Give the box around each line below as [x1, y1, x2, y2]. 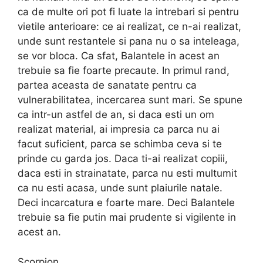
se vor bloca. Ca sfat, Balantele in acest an [18, 50, 220, 62]
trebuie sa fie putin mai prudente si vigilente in [18, 211, 236, 224]
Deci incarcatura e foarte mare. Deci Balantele [18, 197, 235, 209]
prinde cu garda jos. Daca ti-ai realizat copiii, [18, 153, 228, 165]
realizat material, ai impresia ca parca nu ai [18, 123, 220, 136]
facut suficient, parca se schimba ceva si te [18, 138, 222, 150]
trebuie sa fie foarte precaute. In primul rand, [18, 65, 230, 77]
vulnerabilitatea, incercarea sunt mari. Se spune [18, 94, 242, 106]
